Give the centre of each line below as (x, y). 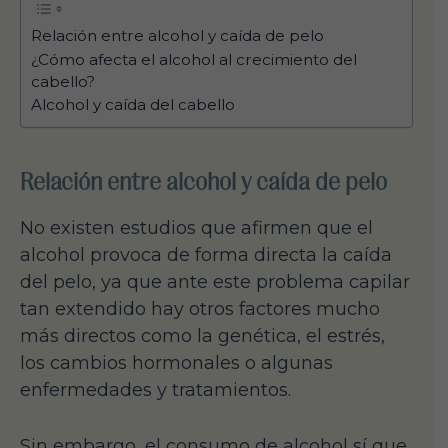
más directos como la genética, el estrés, (202, 336)
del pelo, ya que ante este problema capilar (215, 282)
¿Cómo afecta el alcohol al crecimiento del (194, 60)
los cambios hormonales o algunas (176, 363)
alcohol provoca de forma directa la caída (206, 255)
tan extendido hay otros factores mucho (200, 309)
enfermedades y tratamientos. (155, 390)
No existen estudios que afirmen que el (196, 228)
